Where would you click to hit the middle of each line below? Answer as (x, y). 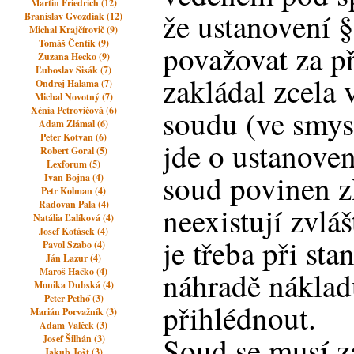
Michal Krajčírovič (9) (74, 30)
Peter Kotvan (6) (74, 137)
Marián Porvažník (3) (74, 312)
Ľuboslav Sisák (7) (74, 70)
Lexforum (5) (74, 164)
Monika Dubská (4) (73, 285)
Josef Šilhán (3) (73, 339)
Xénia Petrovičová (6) (73, 110)
